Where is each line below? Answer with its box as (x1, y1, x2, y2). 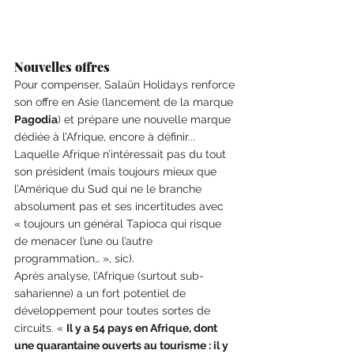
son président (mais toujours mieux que (14, 164, 220, 178)
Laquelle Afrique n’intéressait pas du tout (14, 147, 229, 160)
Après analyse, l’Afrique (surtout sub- (14, 269, 204, 282)
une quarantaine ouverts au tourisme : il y (14, 338, 231, 352)
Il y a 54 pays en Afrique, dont (66, 321, 220, 334)
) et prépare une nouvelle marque (58, 112, 234, 126)
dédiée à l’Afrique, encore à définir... (14, 130, 198, 143)
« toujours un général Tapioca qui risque (14, 217, 224, 230)
